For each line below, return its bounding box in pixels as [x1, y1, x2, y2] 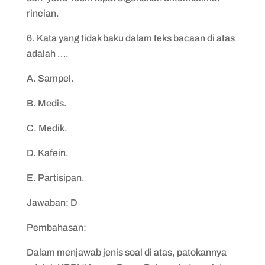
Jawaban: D [26, 198, 77, 208]
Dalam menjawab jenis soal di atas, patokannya [26, 247, 227, 257]
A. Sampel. [26, 73, 74, 83]
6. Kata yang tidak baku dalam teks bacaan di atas [26, 33, 235, 43]
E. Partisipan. [26, 173, 85, 183]
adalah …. [26, 49, 69, 59]
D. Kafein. [26, 148, 69, 158]
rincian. [26, 8, 59, 18]
